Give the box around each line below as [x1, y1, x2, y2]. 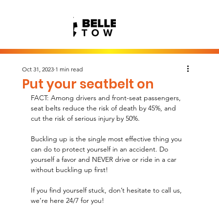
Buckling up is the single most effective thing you [30, 134, 184, 143]
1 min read [55, 66, 83, 73]
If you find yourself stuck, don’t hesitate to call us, [30, 186, 184, 195]
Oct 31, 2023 [22, 66, 54, 73]
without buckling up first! [30, 165, 108, 174]
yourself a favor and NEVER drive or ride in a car [30, 155, 178, 164]
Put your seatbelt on [22, 75, 154, 93]
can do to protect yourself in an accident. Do [30, 145, 170, 153]
